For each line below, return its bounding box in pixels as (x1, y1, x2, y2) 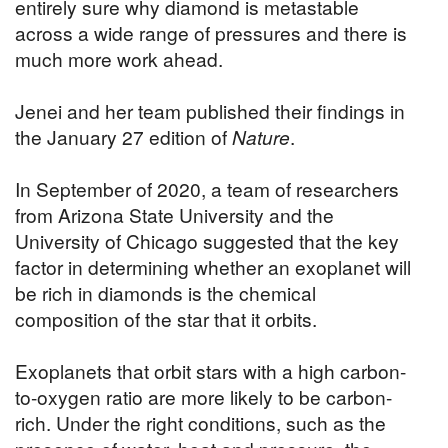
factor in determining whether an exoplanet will (15, 253, 411, 281)
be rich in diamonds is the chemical (15, 279, 316, 307)
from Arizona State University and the (15, 201, 334, 229)
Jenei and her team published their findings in (15, 97, 405, 125)
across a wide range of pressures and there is (15, 19, 407, 47)
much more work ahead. (15, 45, 223, 73)
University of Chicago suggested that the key (15, 227, 399, 255)
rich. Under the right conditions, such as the (15, 409, 386, 437)
